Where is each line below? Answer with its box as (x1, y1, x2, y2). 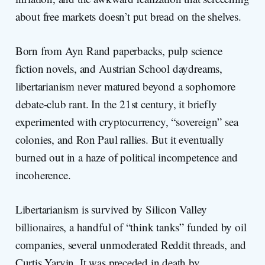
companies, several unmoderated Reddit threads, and (15, 237, 247, 253)
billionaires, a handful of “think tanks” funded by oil (15, 219, 247, 235)
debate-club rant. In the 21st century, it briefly (15, 96, 217, 112)
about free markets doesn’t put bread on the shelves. (15, 9, 241, 24)
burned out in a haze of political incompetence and (15, 150, 238, 165)
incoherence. (15, 167, 71, 183)
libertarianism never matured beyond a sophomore (15, 79, 235, 94)
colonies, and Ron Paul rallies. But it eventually (15, 132, 224, 147)
